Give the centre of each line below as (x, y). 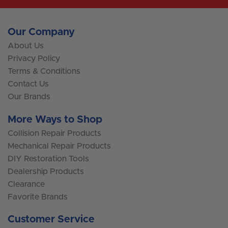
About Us (26, 46)
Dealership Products (46, 171)
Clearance (26, 184)
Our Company (41, 32)
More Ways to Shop (55, 119)
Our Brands (29, 97)
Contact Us (28, 84)
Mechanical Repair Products (59, 146)
